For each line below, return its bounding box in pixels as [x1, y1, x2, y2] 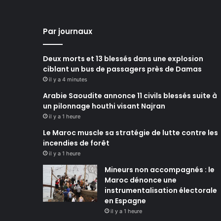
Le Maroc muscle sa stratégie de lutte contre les [43, 128, 218, 138]
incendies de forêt [43, 138, 110, 148]
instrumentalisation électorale [105, 185, 217, 195]
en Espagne [105, 196, 146, 206]
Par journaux [43, 26, 92, 37]
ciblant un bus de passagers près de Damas [43, 64, 202, 74]
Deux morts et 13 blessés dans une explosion [43, 54, 203, 64]
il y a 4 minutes [49, 76, 87, 83]
